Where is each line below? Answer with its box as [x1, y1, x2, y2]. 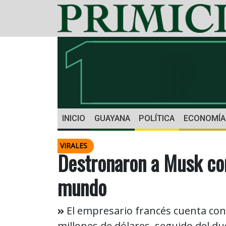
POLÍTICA [139, 114, 175, 124]
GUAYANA [94, 114, 130, 124]
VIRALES [60, 141, 87, 151]
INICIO [62, 114, 85, 124]
